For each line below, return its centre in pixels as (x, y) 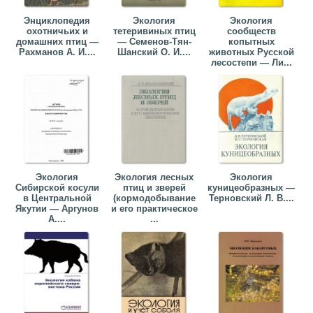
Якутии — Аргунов (57, 209)
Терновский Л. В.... (251, 198)
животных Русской (251, 52)
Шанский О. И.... (154, 52)
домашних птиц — (57, 42)
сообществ (251, 31)
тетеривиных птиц (154, 31)
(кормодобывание (154, 198)
